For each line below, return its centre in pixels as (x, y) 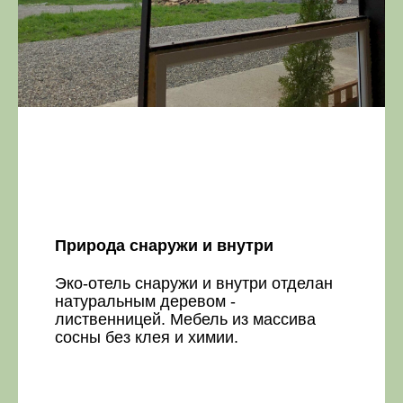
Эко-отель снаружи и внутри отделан (193, 283)
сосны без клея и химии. (146, 337)
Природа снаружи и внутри (164, 246)
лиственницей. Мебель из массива (185, 319)
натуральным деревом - (145, 301)
